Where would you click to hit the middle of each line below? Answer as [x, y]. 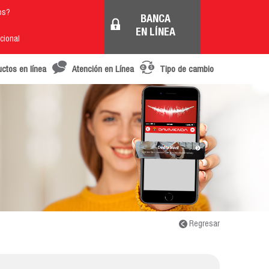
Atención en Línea [103, 70]
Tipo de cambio [187, 70]
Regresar [204, 225]
